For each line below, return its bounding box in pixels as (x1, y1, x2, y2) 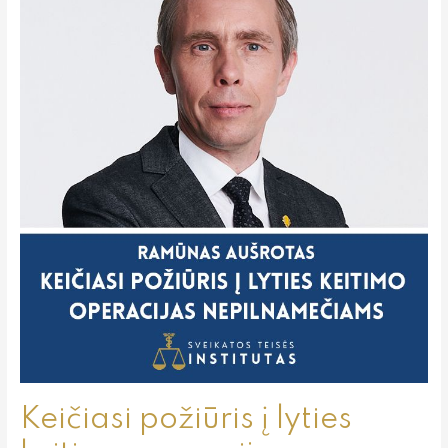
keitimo (18, 39, 67, 54)
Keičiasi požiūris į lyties (19, 403, 352, 435)
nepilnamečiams (18, 85, 128, 100)
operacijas (18, 62, 88, 77)
